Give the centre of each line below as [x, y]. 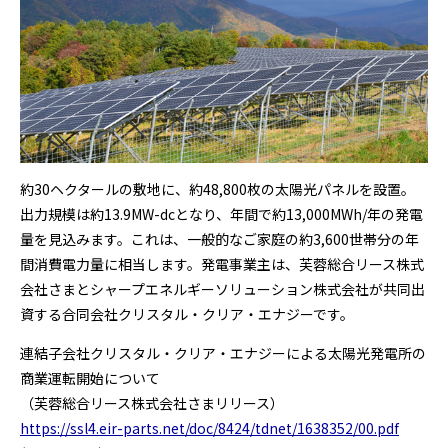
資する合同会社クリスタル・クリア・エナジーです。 [187, 314]
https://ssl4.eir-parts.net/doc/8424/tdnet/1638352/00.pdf [209, 428]
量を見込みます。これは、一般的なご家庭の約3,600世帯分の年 [219, 239]
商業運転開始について [90, 378]
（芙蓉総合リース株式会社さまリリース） [152, 403]
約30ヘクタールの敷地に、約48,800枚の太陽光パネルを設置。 [217, 189]
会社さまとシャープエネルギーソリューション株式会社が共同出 [222, 289]
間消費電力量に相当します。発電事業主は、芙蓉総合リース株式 [222, 264]
